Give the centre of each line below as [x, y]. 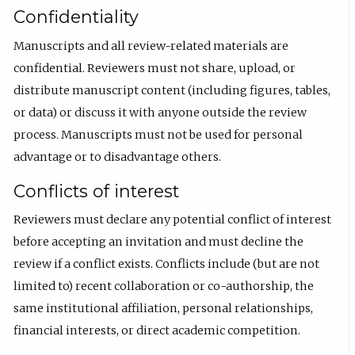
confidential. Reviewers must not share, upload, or [155, 68]
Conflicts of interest [97, 191]
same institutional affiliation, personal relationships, [164, 309]
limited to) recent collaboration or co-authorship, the [164, 286]
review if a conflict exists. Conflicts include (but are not [167, 264]
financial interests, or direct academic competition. [157, 331]
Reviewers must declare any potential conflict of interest [173, 220]
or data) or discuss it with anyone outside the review [160, 112]
